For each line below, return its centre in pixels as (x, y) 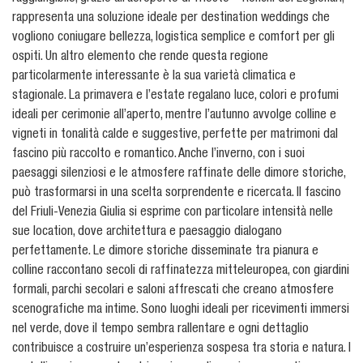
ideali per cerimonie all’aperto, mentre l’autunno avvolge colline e (174, 116)
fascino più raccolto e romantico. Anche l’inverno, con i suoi (158, 155)
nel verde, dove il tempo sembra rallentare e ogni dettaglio (160, 330)
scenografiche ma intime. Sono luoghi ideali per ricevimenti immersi (181, 311)
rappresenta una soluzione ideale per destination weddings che (171, 19)
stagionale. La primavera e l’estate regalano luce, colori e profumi (175, 97)
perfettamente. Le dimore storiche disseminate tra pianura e (165, 252)
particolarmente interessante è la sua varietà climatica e (154, 77)
